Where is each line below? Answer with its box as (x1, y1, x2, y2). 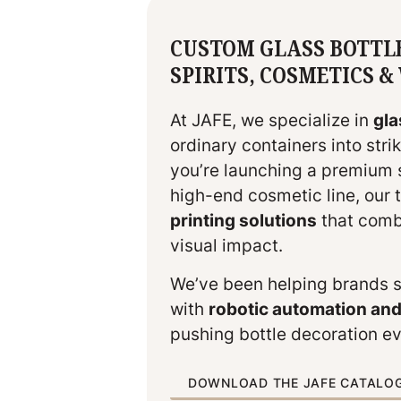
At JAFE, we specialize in (169, 108, 373, 132)
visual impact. (169, 234, 283, 258)
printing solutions (169, 209, 317, 233)
